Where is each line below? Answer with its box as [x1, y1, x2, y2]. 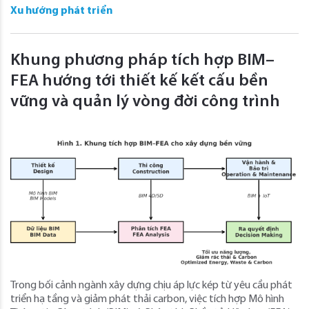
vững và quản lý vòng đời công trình [10, 93, 280, 110]
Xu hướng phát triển [10, 5, 112, 17]
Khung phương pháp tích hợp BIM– [10, 52, 275, 69]
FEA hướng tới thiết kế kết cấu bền [10, 72, 268, 90]
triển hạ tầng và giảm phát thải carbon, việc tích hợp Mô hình [10, 293, 284, 305]
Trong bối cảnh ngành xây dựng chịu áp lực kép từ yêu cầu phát [10, 279, 292, 291]
